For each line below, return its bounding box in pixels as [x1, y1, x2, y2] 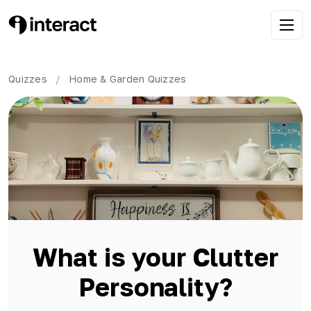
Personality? [78, 272, 233, 303]
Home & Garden [69, 73, 145, 85]
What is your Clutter [33, 242, 278, 273]
